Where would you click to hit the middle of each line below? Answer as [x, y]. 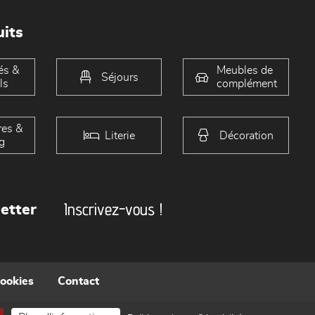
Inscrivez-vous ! [114, 209]
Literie [120, 135]
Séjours [120, 77]
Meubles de [244, 70]
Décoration [247, 135]
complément [246, 83]
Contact [78, 281]
